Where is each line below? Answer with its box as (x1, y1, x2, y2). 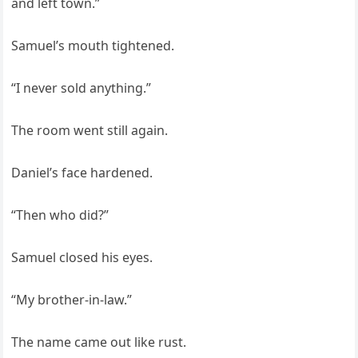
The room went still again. (11, 121, 169, 140)
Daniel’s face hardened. (11, 164, 153, 182)
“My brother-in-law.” (11, 291, 133, 309)
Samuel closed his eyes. (11, 249, 153, 267)
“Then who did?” (11, 206, 109, 225)
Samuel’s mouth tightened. (11, 37, 175, 55)
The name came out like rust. (11, 333, 187, 352)
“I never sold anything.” (11, 79, 152, 97)
